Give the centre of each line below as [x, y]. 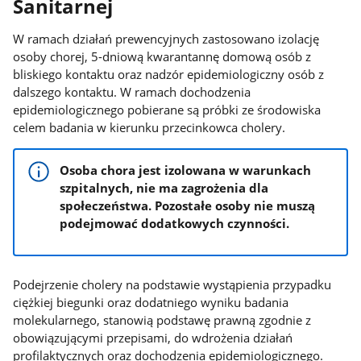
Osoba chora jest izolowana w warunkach [186, 170]
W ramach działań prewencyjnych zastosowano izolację [166, 38]
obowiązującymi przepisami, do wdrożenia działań [153, 338]
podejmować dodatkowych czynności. [175, 223]
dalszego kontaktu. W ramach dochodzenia [132, 91]
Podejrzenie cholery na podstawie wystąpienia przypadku [172, 285]
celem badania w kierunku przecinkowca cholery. [149, 127]
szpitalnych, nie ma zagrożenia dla [164, 187]
